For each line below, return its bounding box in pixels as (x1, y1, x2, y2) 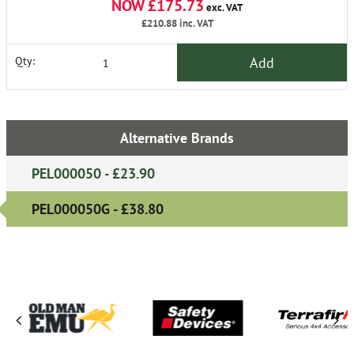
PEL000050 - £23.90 (32, 164, 155, 183)
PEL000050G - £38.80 (32, 200, 164, 219)
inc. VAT (176, 17, 213, 31)
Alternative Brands (120, 129, 234, 148)
